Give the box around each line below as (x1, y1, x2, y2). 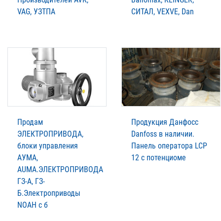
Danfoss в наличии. (131, 129, 194, 139)
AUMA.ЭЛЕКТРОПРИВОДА (17, 164, 103, 174)
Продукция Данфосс (131, 117, 198, 127)
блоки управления (17, 141, 78, 150)
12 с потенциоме (131, 152, 186, 162)
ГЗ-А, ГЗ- (17, 176, 45, 186)
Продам (17, 117, 43, 127)
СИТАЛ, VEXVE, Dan (131, 6, 194, 16)
